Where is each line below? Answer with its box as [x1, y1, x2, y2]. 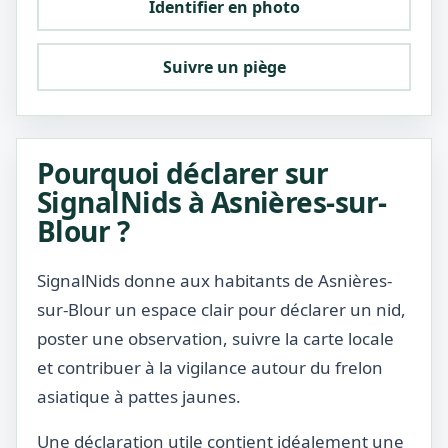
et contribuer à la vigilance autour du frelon [37, 356, 383, 379]
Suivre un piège [162, 56, 286, 78]
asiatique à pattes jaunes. [37, 385, 241, 408]
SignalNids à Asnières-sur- [37, 183, 387, 221]
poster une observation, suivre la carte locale [37, 327, 394, 350]
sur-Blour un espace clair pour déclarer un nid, [37, 298, 406, 321]
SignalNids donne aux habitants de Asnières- [37, 269, 392, 292]
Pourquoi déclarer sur [37, 154, 329, 192]
